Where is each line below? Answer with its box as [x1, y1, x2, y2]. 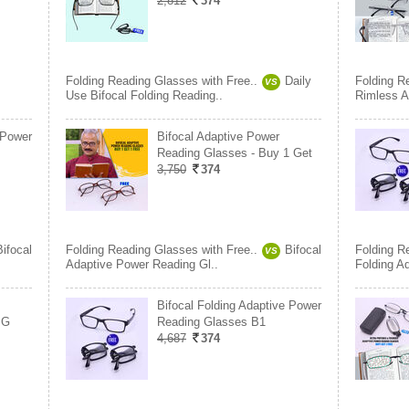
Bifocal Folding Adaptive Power [157, 299, 321, 312]
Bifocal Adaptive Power [157, 130, 279, 143]
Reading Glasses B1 [157, 315, 266, 329]
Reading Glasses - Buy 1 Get [157, 146, 312, 160]
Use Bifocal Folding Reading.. [66, 89, 223, 102]
